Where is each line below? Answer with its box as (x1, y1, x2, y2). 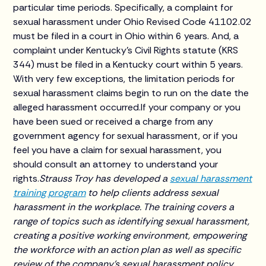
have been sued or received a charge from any (13, 115, 214, 128)
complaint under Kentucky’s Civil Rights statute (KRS (13, 44, 239, 56)
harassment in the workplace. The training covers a (13, 201, 235, 213)
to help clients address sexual (85, 186, 219, 199)
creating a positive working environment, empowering (13, 229, 247, 242)
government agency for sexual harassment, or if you (13, 129, 238, 142)
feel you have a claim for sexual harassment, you (13, 144, 222, 156)
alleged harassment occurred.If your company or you (13, 101, 241, 113)
